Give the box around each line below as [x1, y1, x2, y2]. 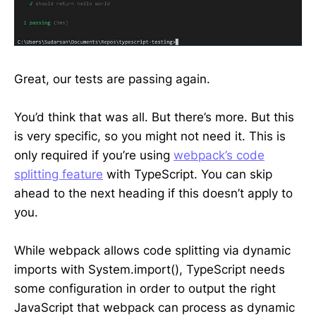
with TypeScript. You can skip [103, 167, 272, 182]
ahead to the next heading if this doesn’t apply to [14, 186, 293, 201]
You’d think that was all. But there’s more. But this [14, 110, 294, 125]
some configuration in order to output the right [14, 281, 276, 296]
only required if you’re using [14, 148, 174, 163]
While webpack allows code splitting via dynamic [14, 243, 291, 258]
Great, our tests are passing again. [14, 72, 210, 87]
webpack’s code [174, 148, 265, 163]
